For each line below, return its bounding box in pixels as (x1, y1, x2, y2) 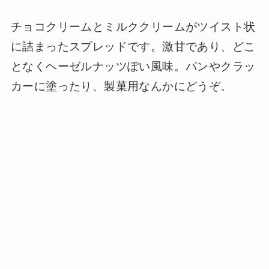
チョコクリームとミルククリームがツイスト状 (10, 20, 256, 34)
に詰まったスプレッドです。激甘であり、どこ (10, 40, 256, 53)
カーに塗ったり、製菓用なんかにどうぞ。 (10, 80, 232, 93)
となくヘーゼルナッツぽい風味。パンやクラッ (10, 60, 256, 73)
